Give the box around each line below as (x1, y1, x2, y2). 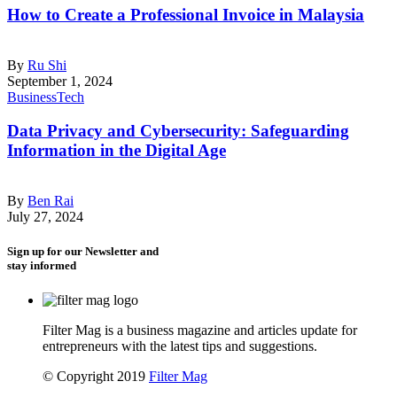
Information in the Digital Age (7, 141, 226, 160)
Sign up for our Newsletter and (7, 245, 159, 259)
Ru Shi (27, 57, 66, 73)
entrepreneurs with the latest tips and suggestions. (43, 339, 317, 354)
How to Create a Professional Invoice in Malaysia (7, 4, 364, 24)
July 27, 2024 (7, 208, 83, 224)
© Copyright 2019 (43, 369, 149, 385)
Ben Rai (27, 192, 74, 208)
